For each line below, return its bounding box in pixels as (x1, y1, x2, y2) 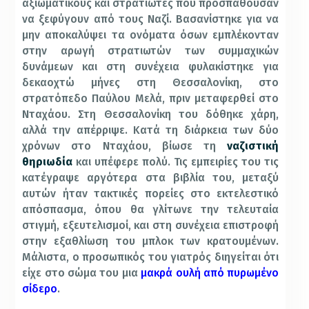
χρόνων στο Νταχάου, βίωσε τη (22, 139, 228, 153)
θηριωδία (22, 155, 73, 169)
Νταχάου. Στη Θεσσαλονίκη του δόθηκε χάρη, (22, 108, 279, 121)
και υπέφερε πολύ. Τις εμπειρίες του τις (72, 155, 279, 169)
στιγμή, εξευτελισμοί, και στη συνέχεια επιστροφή (22, 219, 279, 232)
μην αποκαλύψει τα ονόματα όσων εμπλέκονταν (22, 28, 279, 42)
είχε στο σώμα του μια (22, 266, 141, 280)
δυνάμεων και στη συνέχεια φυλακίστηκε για (22, 60, 279, 74)
